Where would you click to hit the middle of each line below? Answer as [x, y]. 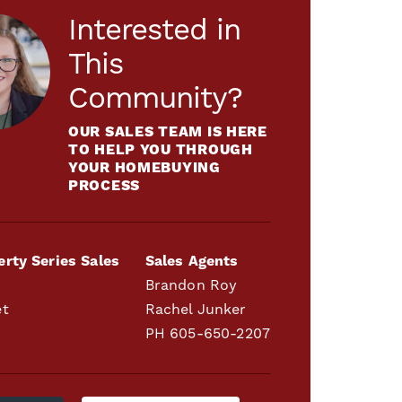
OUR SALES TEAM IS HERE [168, 131]
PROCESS [105, 185]
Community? [155, 98]
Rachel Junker [196, 309]
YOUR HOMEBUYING [144, 167]
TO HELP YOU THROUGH [161, 149]
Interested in [154, 30]
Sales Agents [192, 261]
